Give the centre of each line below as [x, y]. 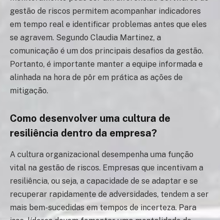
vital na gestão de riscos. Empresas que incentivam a [107, 168]
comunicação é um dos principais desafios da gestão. [107, 51]
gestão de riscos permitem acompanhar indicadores [105, 11]
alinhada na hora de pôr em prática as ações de [96, 78]
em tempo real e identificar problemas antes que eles [108, 25]
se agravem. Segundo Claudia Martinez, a [85, 38]
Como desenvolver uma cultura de [90, 118]
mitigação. [29, 91]
